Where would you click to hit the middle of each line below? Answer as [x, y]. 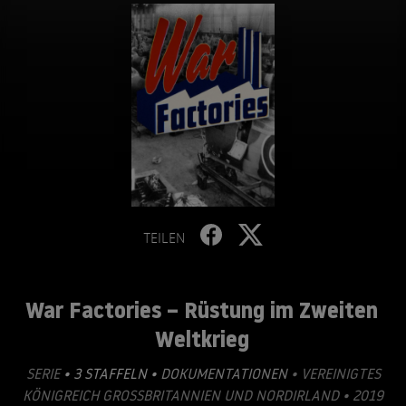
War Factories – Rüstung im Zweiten [202, 310]
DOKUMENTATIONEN [223, 373]
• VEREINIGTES [333, 373]
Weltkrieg [202, 339]
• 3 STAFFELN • [110, 373]
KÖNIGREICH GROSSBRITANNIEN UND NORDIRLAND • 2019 [203, 395]
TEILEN [164, 237]
